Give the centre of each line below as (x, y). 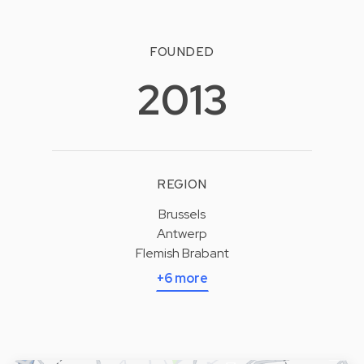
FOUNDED (182, 52)
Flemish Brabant (182, 253)
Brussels (182, 214)
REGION (182, 184)
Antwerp (182, 233)
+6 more (182, 278)
